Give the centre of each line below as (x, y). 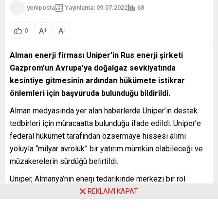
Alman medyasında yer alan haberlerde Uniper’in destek (104, 110)
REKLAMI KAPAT (113, 191)
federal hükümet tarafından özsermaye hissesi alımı (98, 136)
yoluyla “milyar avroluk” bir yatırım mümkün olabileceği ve (106, 148)
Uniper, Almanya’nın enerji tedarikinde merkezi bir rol (98, 179)
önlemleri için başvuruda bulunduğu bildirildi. (90, 93)
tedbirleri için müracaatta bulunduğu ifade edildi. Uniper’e (105, 123)
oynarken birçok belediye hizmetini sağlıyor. (84, 191)
